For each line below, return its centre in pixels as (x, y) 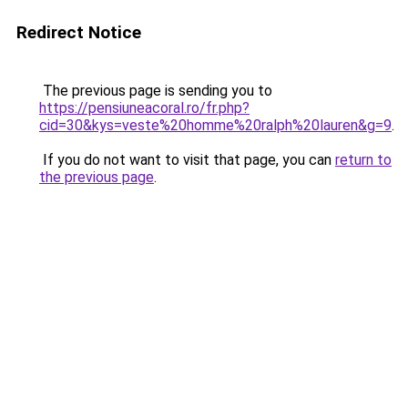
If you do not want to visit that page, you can (187, 160)
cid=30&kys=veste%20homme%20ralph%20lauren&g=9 (215, 125)
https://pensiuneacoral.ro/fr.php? (144, 108)
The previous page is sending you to (156, 91)
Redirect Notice (79, 32)
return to (363, 160)
